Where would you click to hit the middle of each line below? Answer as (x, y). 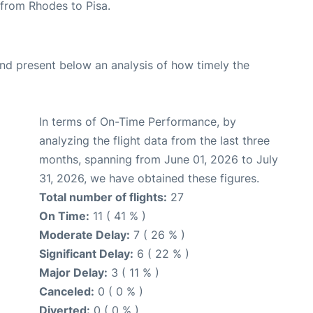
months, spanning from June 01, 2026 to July (159, 160)
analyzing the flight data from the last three (154, 141)
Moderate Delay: (85, 235)
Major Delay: (73, 273)
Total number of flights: (103, 197)
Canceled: (67, 292)
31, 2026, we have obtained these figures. (149, 179)
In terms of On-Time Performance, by (138, 122)
